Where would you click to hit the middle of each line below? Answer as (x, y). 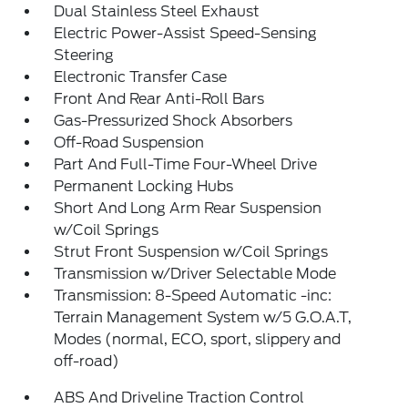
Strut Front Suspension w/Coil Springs (191, 252)
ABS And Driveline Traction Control (179, 398)
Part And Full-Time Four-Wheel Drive (186, 164)
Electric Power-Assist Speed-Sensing (186, 33)
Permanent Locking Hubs (144, 186)
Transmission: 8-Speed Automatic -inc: (193, 296)
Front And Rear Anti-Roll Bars (159, 99)
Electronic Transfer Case (141, 77)
